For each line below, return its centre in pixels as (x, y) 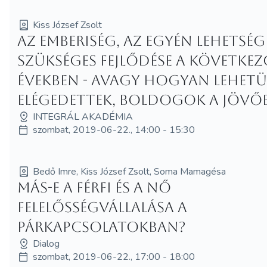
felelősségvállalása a (103, 207)
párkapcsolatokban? (102, 227)
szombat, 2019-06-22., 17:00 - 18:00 (114, 257)
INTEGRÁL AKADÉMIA (83, 117)
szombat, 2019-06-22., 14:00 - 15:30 (114, 130)
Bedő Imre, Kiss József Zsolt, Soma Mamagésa (130, 171)
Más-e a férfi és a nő (94, 187)
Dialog (46, 243)
